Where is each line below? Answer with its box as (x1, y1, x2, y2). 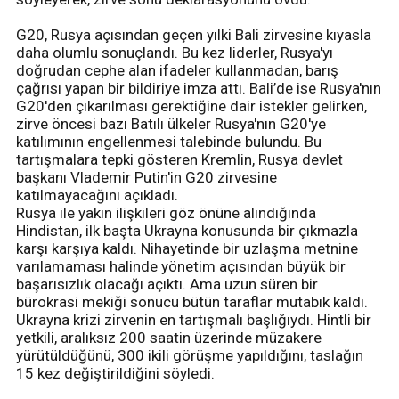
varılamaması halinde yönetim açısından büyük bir (16, 256, 346, 275)
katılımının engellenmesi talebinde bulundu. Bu (16, 132, 322, 151)
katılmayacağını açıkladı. (16, 185, 182, 204)
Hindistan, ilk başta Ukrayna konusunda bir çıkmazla (16, 221, 358, 240)
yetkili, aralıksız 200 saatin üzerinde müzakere (16, 328, 322, 346)
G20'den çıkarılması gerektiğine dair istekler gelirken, (16, 96, 370, 115)
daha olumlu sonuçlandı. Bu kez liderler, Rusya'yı (16, 43, 333, 61)
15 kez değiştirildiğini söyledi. (16, 363, 215, 382)
